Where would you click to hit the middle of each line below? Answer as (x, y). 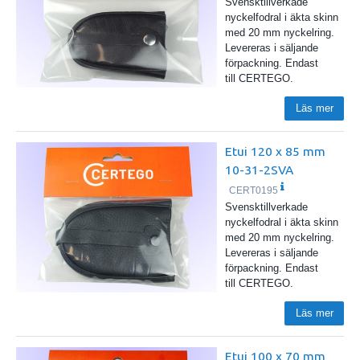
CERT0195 (254, 190)
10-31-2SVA (259, 169)
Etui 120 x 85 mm (275, 151)
